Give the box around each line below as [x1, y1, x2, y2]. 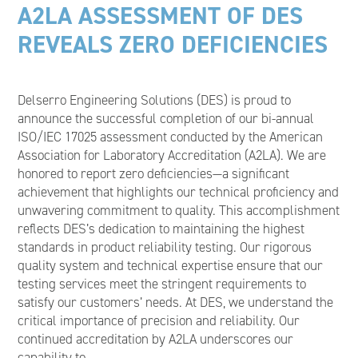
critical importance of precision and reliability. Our [18, 312, 300, 329]
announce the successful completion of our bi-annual [18, 109, 315, 127]
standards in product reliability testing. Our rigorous [18, 238, 312, 256]
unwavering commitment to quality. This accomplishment [18, 201, 340, 219]
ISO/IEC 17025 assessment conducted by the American [18, 128, 324, 145]
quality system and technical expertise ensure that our [18, 257, 324, 274]
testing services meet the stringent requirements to [18, 275, 307, 292]
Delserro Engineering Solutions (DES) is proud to [18, 91, 292, 109]
